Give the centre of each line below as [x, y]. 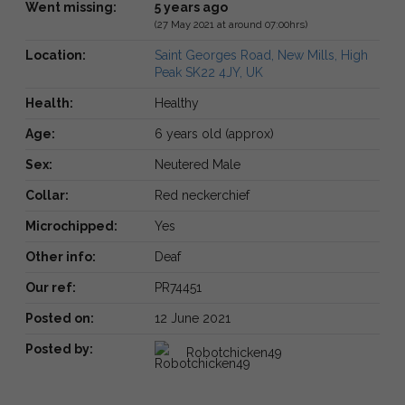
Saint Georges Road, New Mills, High [261, 55]
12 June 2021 [192, 318]
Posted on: [60, 318]
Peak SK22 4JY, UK [208, 72]
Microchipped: [71, 226]
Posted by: [59, 348]
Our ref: [51, 287]
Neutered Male [197, 164]
